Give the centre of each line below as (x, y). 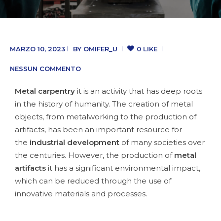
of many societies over (162, 142)
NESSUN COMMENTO (45, 69)
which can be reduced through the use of (93, 181)
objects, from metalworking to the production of (106, 116)
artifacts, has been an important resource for (98, 129)
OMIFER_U (100, 49)
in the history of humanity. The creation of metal (104, 104)
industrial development (74, 142)
